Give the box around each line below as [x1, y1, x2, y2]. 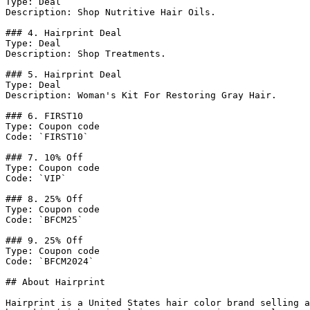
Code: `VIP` [6, 173, 66, 183]
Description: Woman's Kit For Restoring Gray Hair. [6, 90, 277, 100]
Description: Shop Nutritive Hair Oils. [6, 7, 216, 17]
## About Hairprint [6, 277, 105, 287]
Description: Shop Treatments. [6, 48, 166, 59]
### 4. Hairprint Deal [6, 28, 122, 38]
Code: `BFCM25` [6, 215, 83, 225]
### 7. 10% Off [6, 152, 83, 163]
